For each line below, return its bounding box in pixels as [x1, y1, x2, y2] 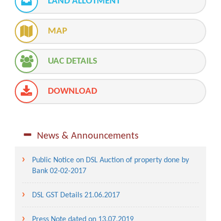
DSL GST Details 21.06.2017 [32, 191, 120, 199]
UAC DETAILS [48, 57, 97, 66]
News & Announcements [32, 131, 139, 141]
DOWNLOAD [48, 87, 97, 96]
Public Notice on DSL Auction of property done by [32, 156, 189, 164]
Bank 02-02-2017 [32, 167, 86, 175]
